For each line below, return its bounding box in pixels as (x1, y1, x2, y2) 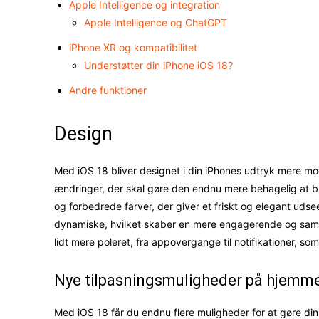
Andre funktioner (69, 84, 147, 97)
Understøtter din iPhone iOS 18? (84, 59, 233, 72)
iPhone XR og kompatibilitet (69, 41, 197, 54)
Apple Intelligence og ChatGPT (84, 16, 227, 29)
